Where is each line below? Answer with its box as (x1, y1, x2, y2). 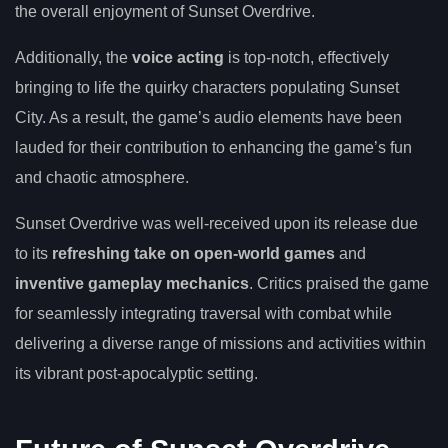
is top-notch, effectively (224, 49, 389, 67)
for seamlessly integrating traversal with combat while (15, 305, 392, 323)
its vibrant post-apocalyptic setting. (15, 365, 258, 383)
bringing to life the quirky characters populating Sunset (15, 79, 399, 97)
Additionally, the (15, 49, 132, 67)
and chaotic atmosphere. (15, 169, 189, 187)
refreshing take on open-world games (52, 245, 335, 263)
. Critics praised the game (249, 275, 429, 293)
